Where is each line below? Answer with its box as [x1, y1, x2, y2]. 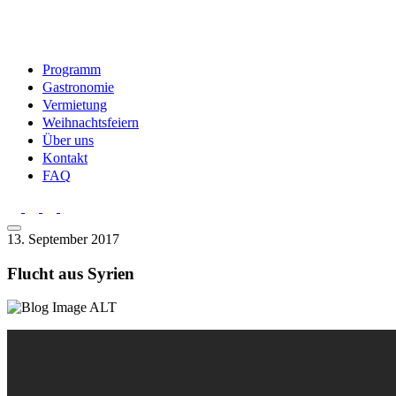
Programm [42, 62, 101, 77]
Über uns [42, 133, 94, 148]
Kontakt [42, 150, 88, 165]
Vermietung [42, 97, 107, 112]
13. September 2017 [7, 232, 119, 247]
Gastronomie [42, 80, 114, 95]
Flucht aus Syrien [7, 263, 134, 283]
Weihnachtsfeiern [42, 115, 139, 130]
